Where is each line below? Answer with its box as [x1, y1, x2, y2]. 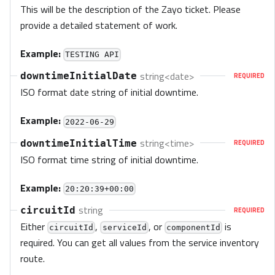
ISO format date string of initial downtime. [20, 85, 198, 100]
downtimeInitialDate [20, 70, 137, 82]
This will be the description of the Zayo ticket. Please [20, 2, 241, 17]
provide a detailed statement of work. [20, 18, 177, 33]
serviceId [102, 223, 147, 233]
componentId [166, 223, 220, 233]
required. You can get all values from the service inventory [20, 234, 259, 250]
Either [20, 219, 47, 234]
